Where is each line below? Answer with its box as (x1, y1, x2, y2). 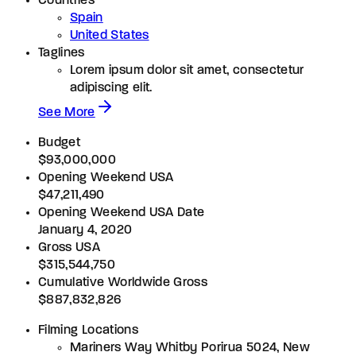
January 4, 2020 (38, 223, 133, 237)
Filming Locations (38, 323, 138, 337)
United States (70, 29, 149, 42)
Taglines (38, 46, 85, 60)
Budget (38, 136, 81, 149)
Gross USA (38, 241, 101, 254)
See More (38, 106, 95, 119)
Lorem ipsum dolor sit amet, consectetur (70, 64, 304, 77)
